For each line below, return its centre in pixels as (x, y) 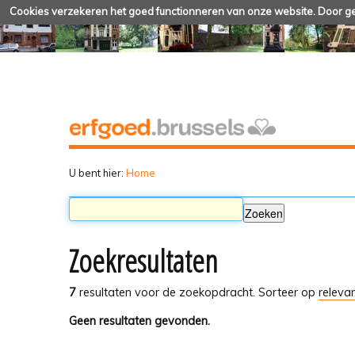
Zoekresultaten (143, 261)
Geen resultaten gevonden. (139, 321)
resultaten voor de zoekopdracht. (166, 293)
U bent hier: (96, 172)
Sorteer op (287, 293)
